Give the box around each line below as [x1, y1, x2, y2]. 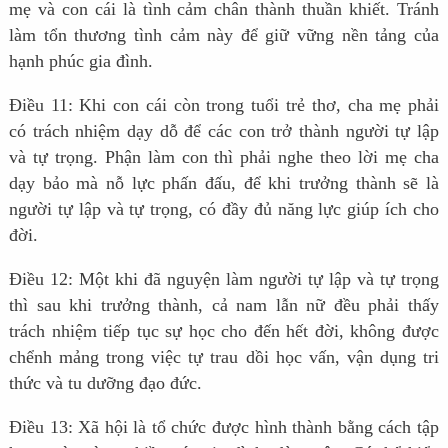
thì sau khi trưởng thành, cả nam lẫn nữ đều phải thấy [8, 295, 440, 316]
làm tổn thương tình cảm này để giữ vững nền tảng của [8, 25, 440, 46]
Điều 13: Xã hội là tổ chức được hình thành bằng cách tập [8, 417, 440, 438]
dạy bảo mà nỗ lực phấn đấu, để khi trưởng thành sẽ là [8, 173, 440, 194]
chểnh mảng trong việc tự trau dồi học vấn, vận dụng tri [8, 347, 440, 368]
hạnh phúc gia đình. [8, 51, 153, 72]
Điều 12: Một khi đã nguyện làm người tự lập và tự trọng [8, 269, 440, 290]
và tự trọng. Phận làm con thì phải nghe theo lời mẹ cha [8, 147, 440, 168]
